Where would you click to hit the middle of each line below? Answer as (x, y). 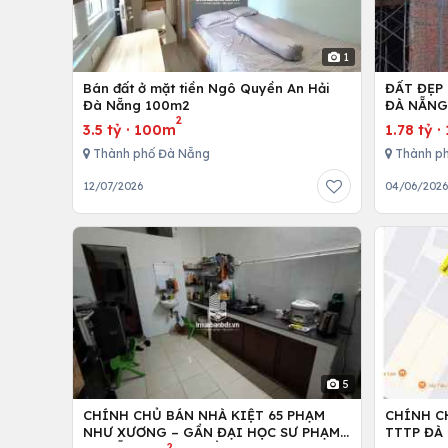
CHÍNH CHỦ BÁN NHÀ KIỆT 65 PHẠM (204, 414)
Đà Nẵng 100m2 (136, 105)
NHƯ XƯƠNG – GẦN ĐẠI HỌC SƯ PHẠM (211, 431)
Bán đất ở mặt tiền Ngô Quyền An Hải (206, 88)
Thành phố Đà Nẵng (150, 154)
